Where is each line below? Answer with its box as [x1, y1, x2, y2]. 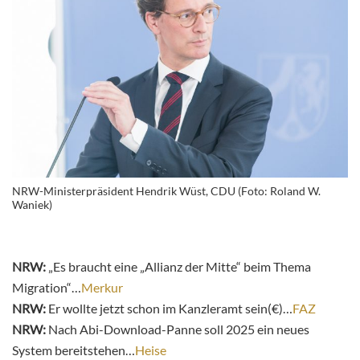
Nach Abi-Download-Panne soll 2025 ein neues [46, 321, 309, 337]
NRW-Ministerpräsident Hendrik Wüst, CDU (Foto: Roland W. [12, 183, 321, 198]
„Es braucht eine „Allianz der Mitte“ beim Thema [48, 258, 311, 274]
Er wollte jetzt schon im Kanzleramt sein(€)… [46, 300, 292, 316]
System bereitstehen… [12, 342, 135, 358]
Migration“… [12, 279, 81, 295]
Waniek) [12, 197, 52, 211]
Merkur [81, 279, 123, 295]
